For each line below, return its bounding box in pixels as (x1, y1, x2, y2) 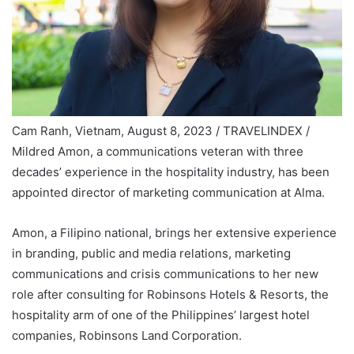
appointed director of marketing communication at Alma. (12, 184, 325, 200)
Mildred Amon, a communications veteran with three (12, 143, 303, 159)
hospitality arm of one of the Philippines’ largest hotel (12, 307, 310, 322)
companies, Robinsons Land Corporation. (12, 327, 242, 343)
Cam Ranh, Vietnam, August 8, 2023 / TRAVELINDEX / (12, 122, 310, 138)
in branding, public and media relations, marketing (12, 245, 291, 261)
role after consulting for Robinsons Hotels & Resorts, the (12, 286, 329, 302)
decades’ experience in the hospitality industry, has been (12, 164, 330, 179)
